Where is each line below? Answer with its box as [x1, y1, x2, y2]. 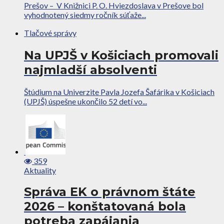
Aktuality [24, 165, 56, 175]
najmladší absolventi [24, 62, 157, 77]
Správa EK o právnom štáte [24, 184, 195, 199]
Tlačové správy [24, 27, 76, 37]
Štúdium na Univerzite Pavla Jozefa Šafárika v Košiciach [24, 86, 214, 96]
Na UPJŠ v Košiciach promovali [24, 47, 218, 62]
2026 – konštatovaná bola [24, 199, 186, 214]
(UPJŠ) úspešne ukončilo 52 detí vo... [24, 96, 147, 106]
